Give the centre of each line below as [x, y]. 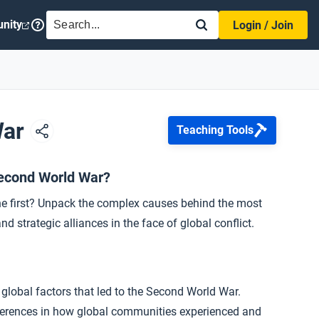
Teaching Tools [215, 130]
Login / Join [263, 25]
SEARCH [75, 18]
